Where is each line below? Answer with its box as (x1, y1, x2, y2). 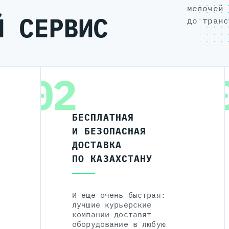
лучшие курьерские (72, 200, 152, 210)
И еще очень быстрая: (72, 190, 166, 200)
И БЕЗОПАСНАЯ (72, 125, 147, 138)
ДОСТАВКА (72, 139, 122, 151)
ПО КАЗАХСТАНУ (72, 153, 153, 165)
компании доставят (72, 210, 152, 220)
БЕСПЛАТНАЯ (72, 111, 134, 124)
